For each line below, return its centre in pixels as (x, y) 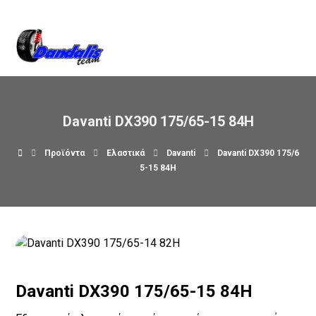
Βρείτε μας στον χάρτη (181, 30)
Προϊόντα (64, 153)
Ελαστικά (125, 153)
